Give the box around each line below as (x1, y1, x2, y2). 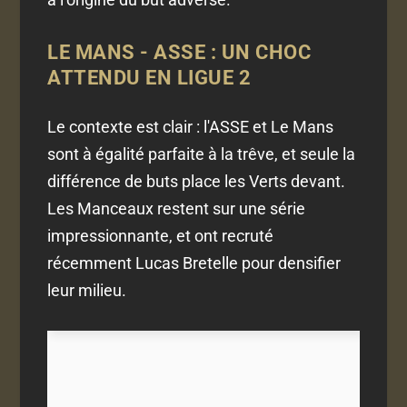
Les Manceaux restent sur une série (47, 199, 306, 219)
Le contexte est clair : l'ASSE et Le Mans (47, 117, 334, 137)
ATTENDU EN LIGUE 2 (47, 66, 252, 90)
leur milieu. (47, 281, 127, 301)
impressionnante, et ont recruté (47, 226, 274, 246)
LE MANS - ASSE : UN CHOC (47, 41, 312, 65)
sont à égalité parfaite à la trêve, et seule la (47, 144, 356, 164)
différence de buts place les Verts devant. (47, 172, 346, 192)
